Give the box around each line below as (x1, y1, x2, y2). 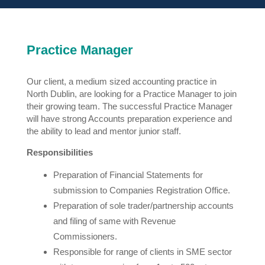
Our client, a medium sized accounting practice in (26, 76, 216, 86)
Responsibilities (26, 147, 93, 157)
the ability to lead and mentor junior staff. (26, 125, 181, 136)
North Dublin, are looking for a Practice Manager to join (26, 88, 237, 99)
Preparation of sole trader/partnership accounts (53, 200, 234, 211)
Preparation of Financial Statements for (53, 169, 203, 180)
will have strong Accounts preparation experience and (26, 113, 232, 124)
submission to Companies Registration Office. (53, 185, 230, 195)
